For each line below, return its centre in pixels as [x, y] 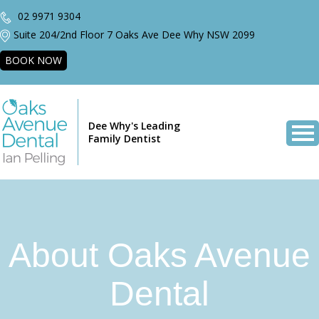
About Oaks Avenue [159, 255]
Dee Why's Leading [134, 125]
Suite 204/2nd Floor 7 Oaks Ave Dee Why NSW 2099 [134, 35]
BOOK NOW [33, 60]
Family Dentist [125, 138]
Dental [159, 294]
